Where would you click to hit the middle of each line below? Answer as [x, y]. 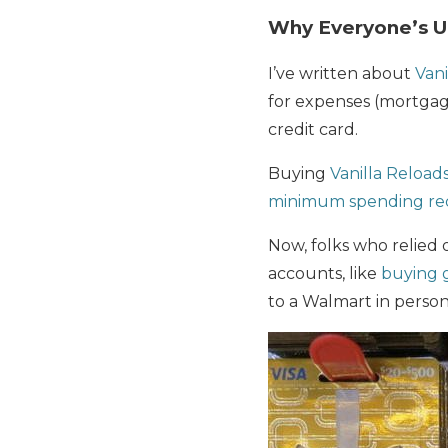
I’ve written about [341, 74]
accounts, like [324, 274]
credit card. [313, 130]
